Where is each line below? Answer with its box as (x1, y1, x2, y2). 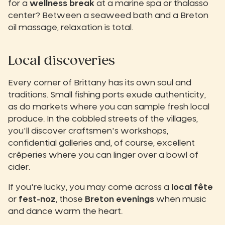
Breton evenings (85, 195, 154, 204)
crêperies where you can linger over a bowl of (8, 151, 198, 160)
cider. (8, 163, 30, 172)
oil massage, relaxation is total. (8, 24, 133, 32)
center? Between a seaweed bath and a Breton (8, 12, 208, 20)
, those (56, 195, 85, 204)
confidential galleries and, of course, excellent (8, 139, 195, 148)
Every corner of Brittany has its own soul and (8, 79, 191, 87)
